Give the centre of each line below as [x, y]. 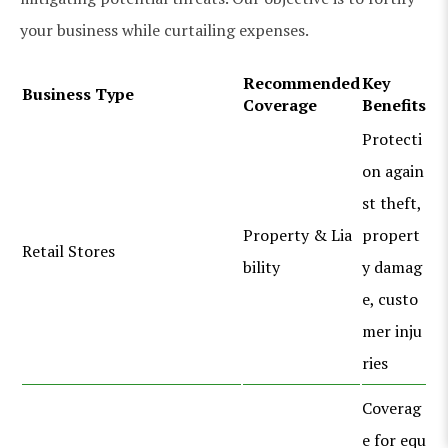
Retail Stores [68, 250]
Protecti [392, 138]
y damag [392, 266]
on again [393, 170]
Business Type [78, 93]
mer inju [392, 330]
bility [261, 266]
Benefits [394, 104]
